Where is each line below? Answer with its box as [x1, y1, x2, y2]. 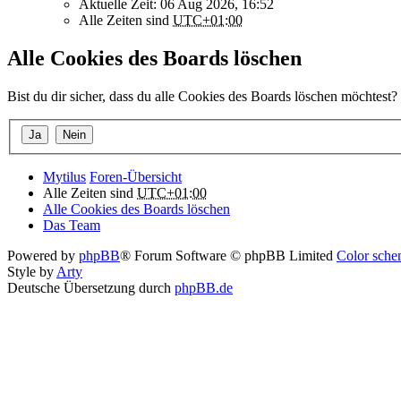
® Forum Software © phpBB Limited [120, 248, 337, 264]
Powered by [7, 248, 79, 264]
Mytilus [43, 169, 86, 185]
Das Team [43, 218, 100, 234]
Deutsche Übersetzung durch [7, 280, 175, 296]
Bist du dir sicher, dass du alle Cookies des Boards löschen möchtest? [7, 88, 397, 104]
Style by [7, 264, 56, 280]
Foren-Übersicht [90, 169, 182, 185]
